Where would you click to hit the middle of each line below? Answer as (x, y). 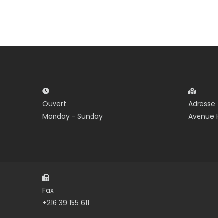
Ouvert (54, 104)
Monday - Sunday (73, 116)
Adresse (202, 104)
